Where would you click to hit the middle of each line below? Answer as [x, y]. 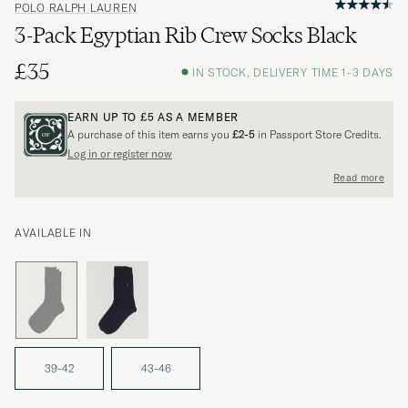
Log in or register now [120, 154]
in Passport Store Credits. [318, 135]
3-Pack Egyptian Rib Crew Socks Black [186, 36]
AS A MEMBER [196, 117]
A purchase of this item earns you [150, 135]
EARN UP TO [104, 117]
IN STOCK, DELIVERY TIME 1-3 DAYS [292, 72]
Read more [359, 177]
